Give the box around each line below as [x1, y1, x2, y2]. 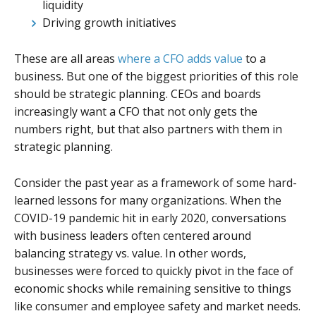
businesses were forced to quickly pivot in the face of [14, 262, 293, 279]
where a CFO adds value [118, 50, 243, 66]
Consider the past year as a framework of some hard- [14, 174, 297, 190]
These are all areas [14, 50, 118, 66]
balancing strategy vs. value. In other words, [14, 245, 246, 261]
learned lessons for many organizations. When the [14, 192, 281, 208]
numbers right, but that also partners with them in [14, 121, 282, 137]
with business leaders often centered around [14, 227, 251, 243]
